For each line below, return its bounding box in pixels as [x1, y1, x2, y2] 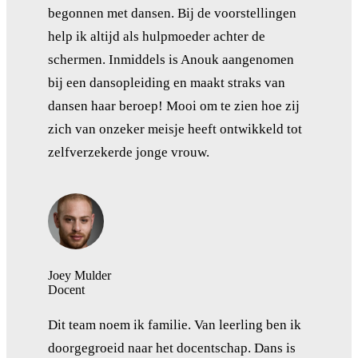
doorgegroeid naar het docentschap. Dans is [48, 340, 296, 356]
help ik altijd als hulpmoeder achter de [48, 28, 265, 44]
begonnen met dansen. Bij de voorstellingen [48, 5, 296, 21]
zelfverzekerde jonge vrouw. [48, 144, 209, 160]
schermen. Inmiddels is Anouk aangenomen [48, 51, 294, 67]
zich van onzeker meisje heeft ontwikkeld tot [48, 121, 302, 137]
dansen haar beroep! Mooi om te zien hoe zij [48, 97, 300, 113]
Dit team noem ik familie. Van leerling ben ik [48, 316, 301, 332]
